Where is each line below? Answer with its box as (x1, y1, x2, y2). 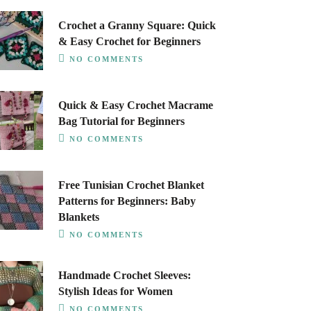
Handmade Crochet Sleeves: (58, 269, 191, 281)
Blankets (58, 211, 99, 223)
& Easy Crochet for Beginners (58, 35, 201, 47)
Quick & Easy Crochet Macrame (58, 99, 213, 111)
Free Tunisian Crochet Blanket (58, 179, 204, 191)
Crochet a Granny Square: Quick (58, 19, 216, 31)
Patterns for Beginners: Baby (58, 195, 196, 207)
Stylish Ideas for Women (58, 285, 173, 297)
